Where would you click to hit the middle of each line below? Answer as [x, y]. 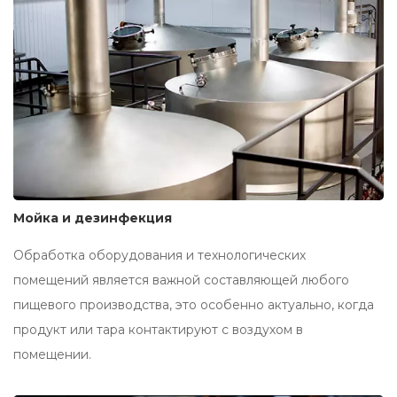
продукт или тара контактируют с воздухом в [158, 330]
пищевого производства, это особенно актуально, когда [194, 305]
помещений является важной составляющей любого [181, 280]
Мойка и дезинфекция [93, 218]
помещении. [52, 355]
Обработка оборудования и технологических [160, 256]
